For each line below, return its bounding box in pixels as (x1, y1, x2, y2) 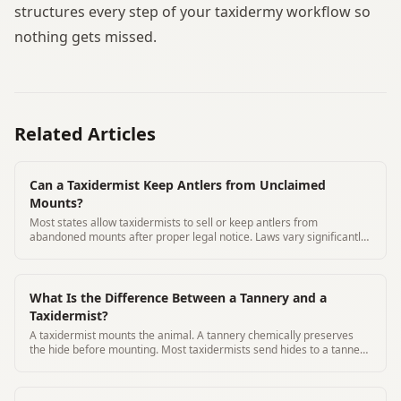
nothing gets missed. (14, 26, 157, 47)
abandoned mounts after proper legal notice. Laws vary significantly (30, 228, 366, 244)
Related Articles (14, 121, 156, 146)
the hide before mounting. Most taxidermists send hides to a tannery (30, 341, 370, 357)
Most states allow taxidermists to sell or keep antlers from (30, 214, 318, 230)
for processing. (30, 355, 104, 371)
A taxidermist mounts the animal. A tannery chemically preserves (30, 327, 354, 343)
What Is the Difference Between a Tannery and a (30, 288, 327, 306)
